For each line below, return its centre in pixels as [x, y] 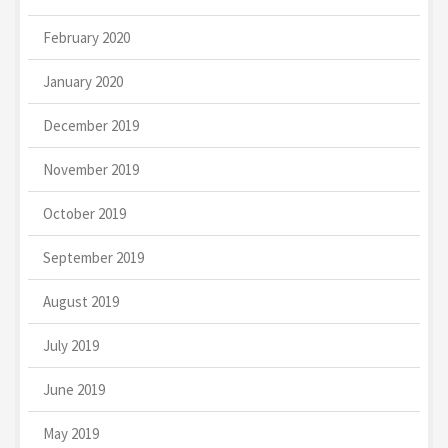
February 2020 [86, 37]
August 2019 [81, 301]
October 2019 [84, 213]
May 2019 [71, 433]
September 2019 [93, 257]
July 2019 [71, 345]
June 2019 [74, 389]
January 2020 [83, 81]
